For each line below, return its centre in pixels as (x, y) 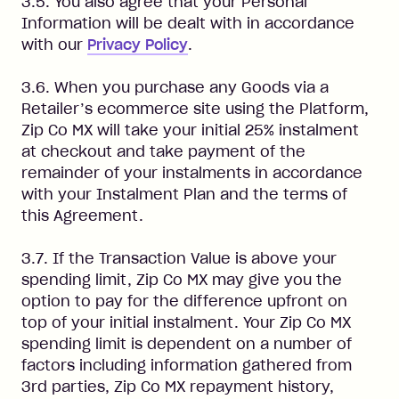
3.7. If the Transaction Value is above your (179, 258)
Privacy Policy (138, 45)
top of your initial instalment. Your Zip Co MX (186, 322)
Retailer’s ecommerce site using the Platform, (195, 109)
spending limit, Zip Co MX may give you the (182, 280)
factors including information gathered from (187, 365)
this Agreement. (82, 216)
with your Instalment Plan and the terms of (184, 194)
